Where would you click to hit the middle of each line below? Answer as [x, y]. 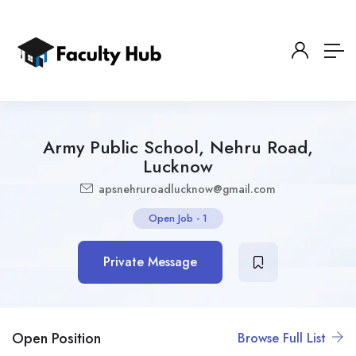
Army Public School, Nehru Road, [178, 147]
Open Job [171, 218]
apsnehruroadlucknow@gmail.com [186, 189]
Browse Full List [284, 338]
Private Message [150, 262]
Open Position [56, 338]
